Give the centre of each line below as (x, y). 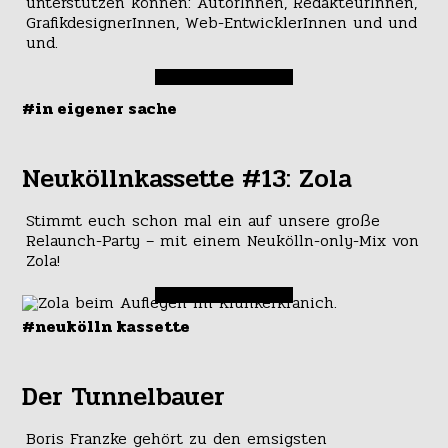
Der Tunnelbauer (124, 396)
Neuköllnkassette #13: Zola (187, 178)
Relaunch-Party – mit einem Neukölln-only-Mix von (222, 240)
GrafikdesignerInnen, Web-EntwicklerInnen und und (221, 22)
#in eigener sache (100, 108)
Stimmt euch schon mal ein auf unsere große (202, 220)
